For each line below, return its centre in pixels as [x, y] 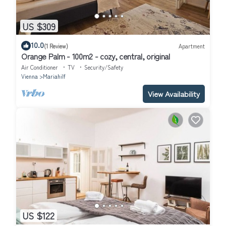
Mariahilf [54, 76]
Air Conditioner [40, 67]
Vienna [30, 76]
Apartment [192, 46]
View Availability [174, 94]
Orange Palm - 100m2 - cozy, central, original [96, 56]
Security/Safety [104, 67]
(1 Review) [56, 46]
